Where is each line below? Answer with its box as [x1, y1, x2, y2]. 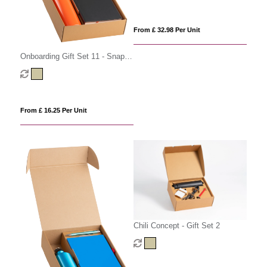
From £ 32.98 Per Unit [133, 26, 200, 34]
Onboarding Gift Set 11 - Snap [20, 51, 125, 61]
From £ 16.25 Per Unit [20, 106, 87, 114]
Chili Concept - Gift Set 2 [133, 221, 220, 231]
